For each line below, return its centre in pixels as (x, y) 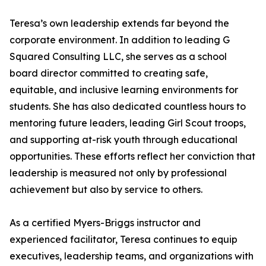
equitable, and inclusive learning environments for (124, 90)
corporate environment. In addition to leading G (120, 40)
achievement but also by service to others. (106, 189)
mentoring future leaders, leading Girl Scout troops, (128, 123)
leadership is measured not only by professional (118, 173)
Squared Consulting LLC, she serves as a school (118, 56)
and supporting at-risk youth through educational (123, 140)
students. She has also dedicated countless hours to (128, 106)
